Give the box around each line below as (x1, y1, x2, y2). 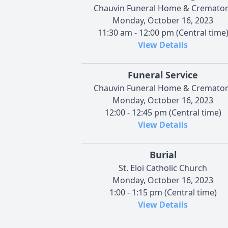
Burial (149, 148, 177, 161)
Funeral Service (128, 68, 198, 81)
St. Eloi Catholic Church (119, 162, 207, 174)
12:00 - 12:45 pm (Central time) (104, 106, 221, 118)
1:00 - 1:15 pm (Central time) (109, 186, 217, 198)
